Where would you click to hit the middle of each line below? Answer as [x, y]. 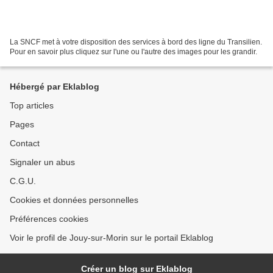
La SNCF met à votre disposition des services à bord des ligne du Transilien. [136, 42]
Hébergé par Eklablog [55, 87]
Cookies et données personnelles [74, 200]
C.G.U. [23, 181]
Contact [25, 143]
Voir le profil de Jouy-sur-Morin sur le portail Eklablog [112, 238]
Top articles [32, 105]
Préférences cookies [49, 219]
